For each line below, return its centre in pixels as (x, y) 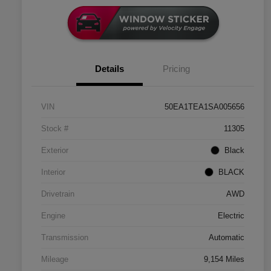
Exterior (55, 151)
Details (109, 69)
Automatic (227, 238)
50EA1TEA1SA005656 (204, 107)
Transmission (65, 238)
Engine (53, 216)
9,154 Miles (224, 260)
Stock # (55, 129)
